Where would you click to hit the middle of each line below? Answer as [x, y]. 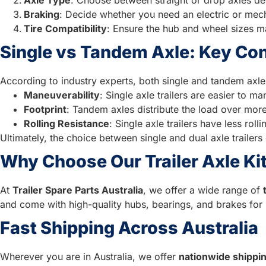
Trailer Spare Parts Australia [78, 190]
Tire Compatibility [65, 28]
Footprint [45, 109]
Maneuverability [62, 95]
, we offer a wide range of [203, 190]
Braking [42, 14]
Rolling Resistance [66, 123]
